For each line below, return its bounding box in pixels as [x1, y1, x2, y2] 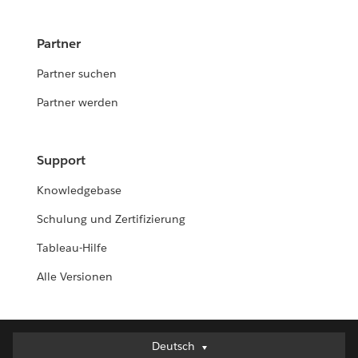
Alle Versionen [37, 269, 113, 284]
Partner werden [37, 95, 119, 110]
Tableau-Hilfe [37, 241, 108, 256]
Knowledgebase [37, 183, 122, 198]
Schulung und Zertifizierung [37, 212, 186, 227]
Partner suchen [37, 66, 117, 82]
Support [37, 152, 86, 169]
